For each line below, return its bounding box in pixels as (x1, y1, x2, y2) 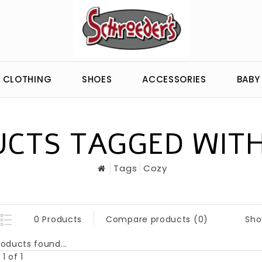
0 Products (34, 213, 82, 225)
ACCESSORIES (142, 73, 206, 85)
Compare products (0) (106, 213, 208, 225)
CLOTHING (2, 73, 52, 85)
